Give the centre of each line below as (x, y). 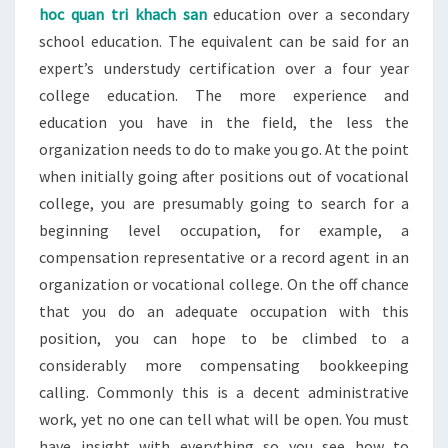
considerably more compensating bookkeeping (224, 365)
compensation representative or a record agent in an (224, 257)
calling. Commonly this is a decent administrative (224, 392)
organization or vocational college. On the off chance (224, 284)
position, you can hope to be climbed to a (224, 338)
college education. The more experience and (224, 95)
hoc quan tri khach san (123, 14)
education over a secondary (307, 14)
